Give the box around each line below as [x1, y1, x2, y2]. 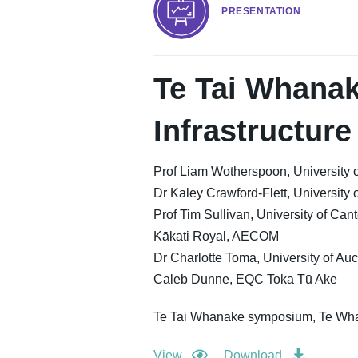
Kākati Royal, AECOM [153, 229, 279, 243]
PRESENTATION [221, 6, 301, 17]
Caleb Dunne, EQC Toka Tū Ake [153, 272, 337, 286]
